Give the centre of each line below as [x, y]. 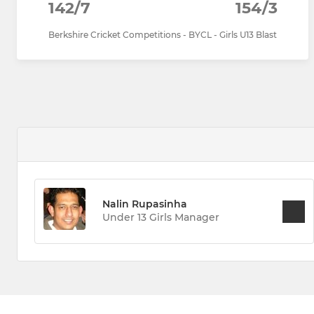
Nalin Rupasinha [145, 204]
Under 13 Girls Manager [161, 218]
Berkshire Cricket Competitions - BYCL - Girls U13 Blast [163, 35]
